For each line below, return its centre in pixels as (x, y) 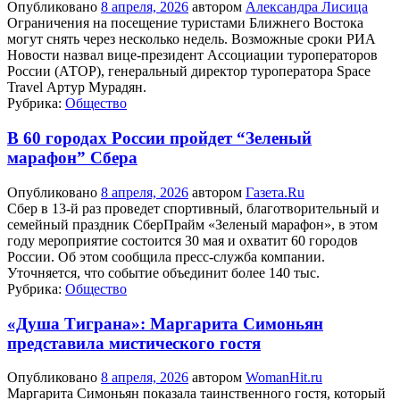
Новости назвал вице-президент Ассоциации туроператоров (192, 55)
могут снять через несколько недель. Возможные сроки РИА (192, 39)
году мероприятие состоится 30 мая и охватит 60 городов (183, 240)
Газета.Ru (275, 192)
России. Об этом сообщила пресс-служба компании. (166, 256)
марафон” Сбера (72, 158)
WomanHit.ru (284, 378)
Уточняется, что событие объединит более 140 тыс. (163, 272)
